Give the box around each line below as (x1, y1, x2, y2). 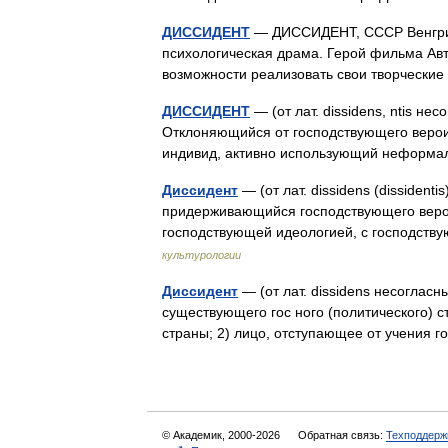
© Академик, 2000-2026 (162, 429, 283, 441)
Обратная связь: (298, 429, 386, 441)
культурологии (162, 249, 241, 261)
